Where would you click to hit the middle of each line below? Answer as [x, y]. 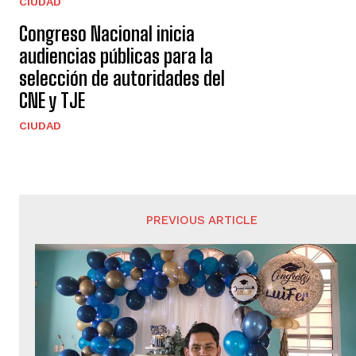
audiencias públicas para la [116, 56]
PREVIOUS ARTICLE [202, 221]
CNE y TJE [52, 101]
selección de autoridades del [122, 79]
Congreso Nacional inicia [107, 34]
